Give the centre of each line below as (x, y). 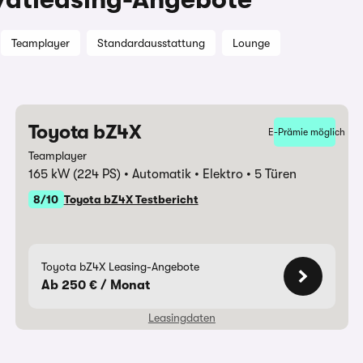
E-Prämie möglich (306, 132)
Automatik (163, 174)
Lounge (251, 43)
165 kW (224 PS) (76, 174)
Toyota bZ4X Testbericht (131, 199)
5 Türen (275, 174)
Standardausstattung (151, 43)
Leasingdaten (181, 318)
